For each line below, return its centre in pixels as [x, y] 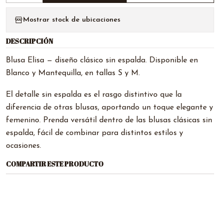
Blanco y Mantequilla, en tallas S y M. [73, 73]
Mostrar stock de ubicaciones [72, 20]
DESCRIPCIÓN [29, 41]
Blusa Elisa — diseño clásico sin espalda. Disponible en [102, 60]
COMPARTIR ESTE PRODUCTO [55, 164]
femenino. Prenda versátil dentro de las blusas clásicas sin [109, 120]
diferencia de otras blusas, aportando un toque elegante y [110, 108]
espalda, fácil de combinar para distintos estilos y [95, 133]
